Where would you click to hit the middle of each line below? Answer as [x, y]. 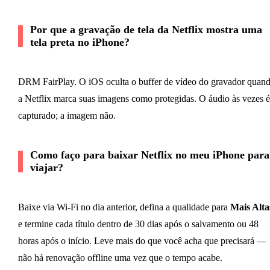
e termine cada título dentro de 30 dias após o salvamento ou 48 [138, 224]
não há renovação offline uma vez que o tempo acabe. [120, 257]
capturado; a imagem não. [67, 115]
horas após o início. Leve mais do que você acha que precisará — [142, 240]
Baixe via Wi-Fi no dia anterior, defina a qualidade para [124, 207]
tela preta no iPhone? [80, 42]
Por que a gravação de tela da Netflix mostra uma [146, 29]
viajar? [46, 167]
